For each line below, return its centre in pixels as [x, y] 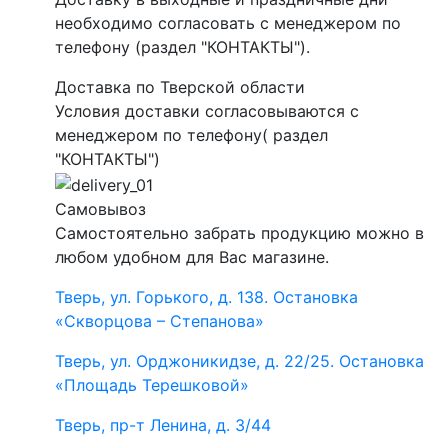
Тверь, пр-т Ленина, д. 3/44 [163, 425]
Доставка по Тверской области [180, 87]
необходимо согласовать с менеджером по [228, 23]
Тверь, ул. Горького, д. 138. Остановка [206, 297]
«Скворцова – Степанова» [159, 321]
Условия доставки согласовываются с [207, 111]
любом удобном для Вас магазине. [192, 257]
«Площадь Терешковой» [152, 385]
